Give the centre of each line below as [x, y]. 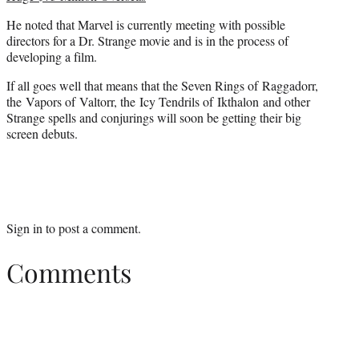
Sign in [24, 228]
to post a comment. [92, 228]
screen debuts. [42, 134]
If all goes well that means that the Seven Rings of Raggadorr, [162, 86]
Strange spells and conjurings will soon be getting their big [154, 118]
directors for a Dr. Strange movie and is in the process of [147, 41]
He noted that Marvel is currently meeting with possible [146, 25]
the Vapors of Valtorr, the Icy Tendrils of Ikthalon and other [158, 102]
